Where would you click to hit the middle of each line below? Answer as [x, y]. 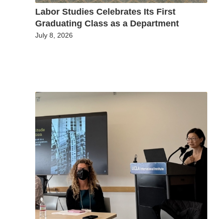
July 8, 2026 [54, 35]
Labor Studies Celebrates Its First [105, 12]
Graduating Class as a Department [107, 24]
